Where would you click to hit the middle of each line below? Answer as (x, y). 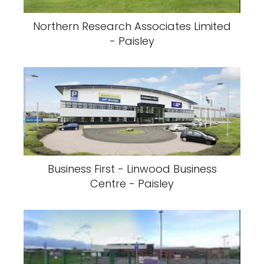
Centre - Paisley (132, 184)
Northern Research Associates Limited (132, 26)
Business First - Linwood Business (132, 169)
